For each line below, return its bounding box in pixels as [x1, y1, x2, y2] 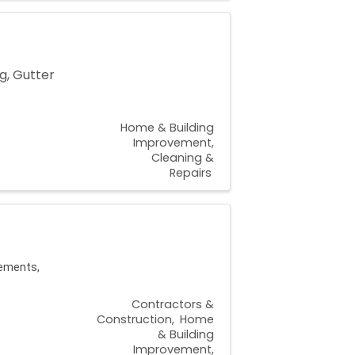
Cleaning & [151, 150, 214, 166]
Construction [97, 311, 172, 328]
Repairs [170, 165, 212, 181]
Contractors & [132, 296, 214, 313]
